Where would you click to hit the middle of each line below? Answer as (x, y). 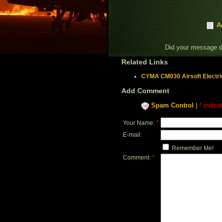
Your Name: (139, 123)
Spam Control (172, 106)
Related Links (145, 62)
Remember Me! (192, 148)
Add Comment (145, 91)
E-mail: (132, 135)
